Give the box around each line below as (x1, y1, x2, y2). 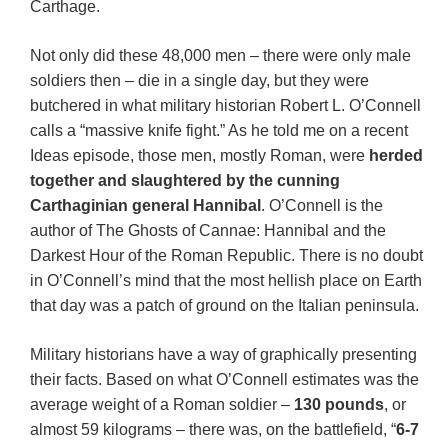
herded (369, 146, 423, 164)
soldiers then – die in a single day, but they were (30, 71, 369, 89)
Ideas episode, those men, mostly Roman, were (30, 146, 369, 164)
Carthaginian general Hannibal (30, 196, 261, 214)
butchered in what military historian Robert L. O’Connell (30, 96, 421, 114)
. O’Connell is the (261, 196, 383, 214)
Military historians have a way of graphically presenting (30, 345, 417, 363)
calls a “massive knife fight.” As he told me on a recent (30, 121, 408, 139)
